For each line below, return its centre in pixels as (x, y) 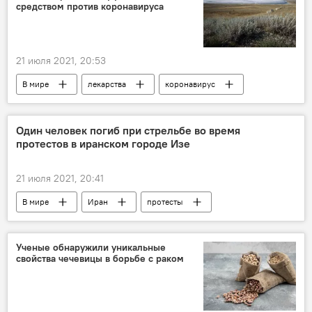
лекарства (107, 84)
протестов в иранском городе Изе (103, 144)
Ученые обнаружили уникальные (91, 248)
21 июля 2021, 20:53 (61, 61)
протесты (165, 202)
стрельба (40, 223)
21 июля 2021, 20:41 (60, 179)
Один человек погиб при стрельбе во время (128, 131)
